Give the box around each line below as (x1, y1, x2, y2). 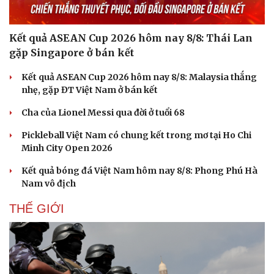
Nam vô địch (21, 177, 76, 189)
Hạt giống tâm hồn (148, 4, 220, 15)
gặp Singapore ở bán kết (9, 46, 134, 59)
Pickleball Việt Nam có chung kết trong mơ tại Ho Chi (21, 129, 251, 141)
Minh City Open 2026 (21, 142, 113, 154)
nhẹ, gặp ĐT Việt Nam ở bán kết (21, 84, 158, 95)
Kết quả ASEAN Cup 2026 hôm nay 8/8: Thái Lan (9, 31, 253, 44)
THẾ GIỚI (9, 201, 64, 215)
